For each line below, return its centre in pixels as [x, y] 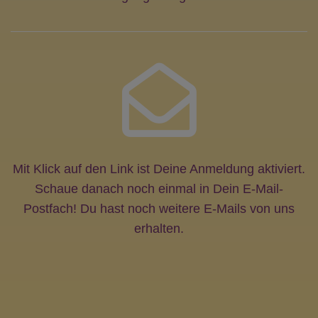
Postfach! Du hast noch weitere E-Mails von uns [159, 209]
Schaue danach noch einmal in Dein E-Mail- [159, 189]
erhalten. [159, 229]
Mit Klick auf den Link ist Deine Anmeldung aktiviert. [159, 169]
